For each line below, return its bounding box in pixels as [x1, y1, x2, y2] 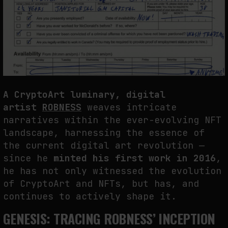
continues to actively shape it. [3, 190, 182, 203]
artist [3, 101, 42, 113]
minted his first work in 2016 [53, 152, 216, 164]
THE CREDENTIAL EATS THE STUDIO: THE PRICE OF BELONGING [12, 3, 194, 13]
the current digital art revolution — [3, 139, 205, 152]
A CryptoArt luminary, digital [3, 89, 165, 101]
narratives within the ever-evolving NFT [3, 114, 221, 126]
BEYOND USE [12, 12, 48, 22]
